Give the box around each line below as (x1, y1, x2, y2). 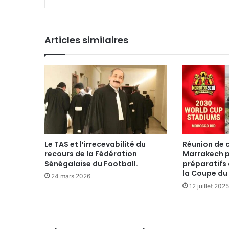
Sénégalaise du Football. (44, 158, 138, 169)
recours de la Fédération (44, 149, 137, 159)
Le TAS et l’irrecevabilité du (44, 139, 146, 149)
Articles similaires (44, 33, 128, 47)
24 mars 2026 (51, 172, 90, 180)
